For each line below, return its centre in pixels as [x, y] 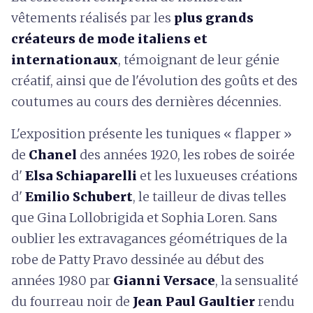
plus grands [214, 17]
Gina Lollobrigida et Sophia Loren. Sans [157, 217]
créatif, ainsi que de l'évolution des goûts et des [154, 80]
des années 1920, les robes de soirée [186, 154]
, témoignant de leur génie [199, 59]
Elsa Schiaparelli [81, 175]
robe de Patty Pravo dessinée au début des [138, 259]
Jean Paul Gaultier [192, 301]
